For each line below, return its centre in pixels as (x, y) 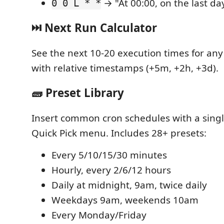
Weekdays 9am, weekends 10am (125, 200)
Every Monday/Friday (99, 215)
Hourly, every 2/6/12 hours (111, 170)
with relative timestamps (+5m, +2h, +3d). (125, 68)
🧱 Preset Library (78, 93)
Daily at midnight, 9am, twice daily (129, 185)
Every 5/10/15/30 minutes (109, 155)
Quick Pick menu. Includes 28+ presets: (119, 133)
